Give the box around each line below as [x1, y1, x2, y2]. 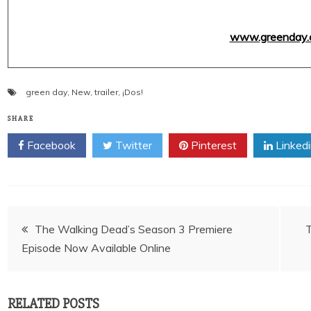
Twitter [112, 138, 152, 152]
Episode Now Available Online [22, 241, 171, 255]
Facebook [24, 138, 76, 152]
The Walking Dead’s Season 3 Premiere [35, 222, 233, 236]
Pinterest [188, 138, 237, 152]
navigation [7, 248, 102, 275]
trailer [94, 87, 118, 97]
